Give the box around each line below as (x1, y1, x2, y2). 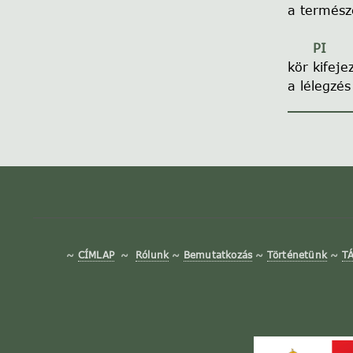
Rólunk (135, 248, 169, 261)
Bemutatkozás (183, 248, 253, 261)
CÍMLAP (77, 248, 114, 261)
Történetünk (266, 248, 327, 261)
